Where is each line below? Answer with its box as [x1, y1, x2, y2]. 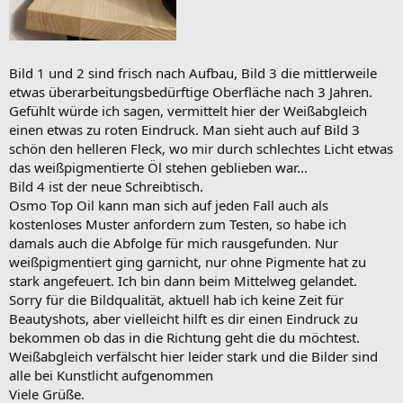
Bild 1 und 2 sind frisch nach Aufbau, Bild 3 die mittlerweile [9, 63, 377, 82]
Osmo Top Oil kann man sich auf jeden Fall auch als [9, 195, 328, 214]
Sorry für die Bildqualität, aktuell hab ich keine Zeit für [9, 290, 344, 309]
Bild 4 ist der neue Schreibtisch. [9, 176, 203, 195]
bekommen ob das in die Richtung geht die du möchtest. [9, 327, 360, 346]
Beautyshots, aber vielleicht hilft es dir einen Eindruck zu [9, 309, 358, 327]
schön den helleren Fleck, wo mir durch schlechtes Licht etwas [9, 139, 393, 157]
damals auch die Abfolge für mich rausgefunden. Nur [9, 233, 338, 252]
